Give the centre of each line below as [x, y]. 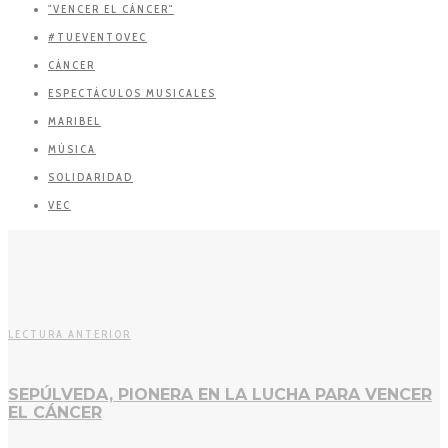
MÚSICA [72, 149]
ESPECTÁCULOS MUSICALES [132, 93]
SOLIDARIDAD [90, 177]
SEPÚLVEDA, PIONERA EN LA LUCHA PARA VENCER [220, 394]
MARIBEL [74, 121]
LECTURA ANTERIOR [69, 334]
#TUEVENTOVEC [97, 37]
